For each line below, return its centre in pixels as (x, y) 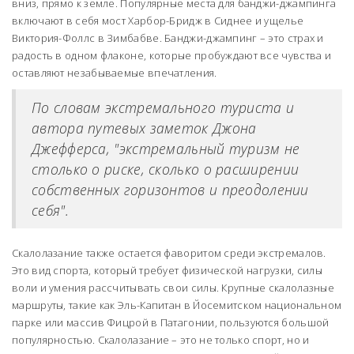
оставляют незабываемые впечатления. (115, 73)
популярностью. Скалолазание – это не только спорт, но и (161, 340)
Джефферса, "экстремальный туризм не (166, 149)
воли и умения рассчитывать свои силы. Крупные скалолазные (173, 288)
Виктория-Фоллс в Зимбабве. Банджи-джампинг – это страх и (168, 38)
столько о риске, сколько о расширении (166, 169)
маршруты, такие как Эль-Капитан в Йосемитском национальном (177, 305)
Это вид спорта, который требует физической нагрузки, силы (168, 271)
